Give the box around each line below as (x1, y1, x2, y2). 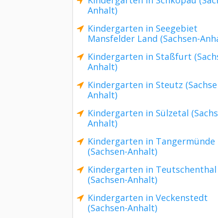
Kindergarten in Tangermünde (88, 135, 215, 147)
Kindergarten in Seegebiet (88, 22, 198, 34)
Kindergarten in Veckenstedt (88, 192, 208, 203)
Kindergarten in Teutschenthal (88, 163, 217, 175)
